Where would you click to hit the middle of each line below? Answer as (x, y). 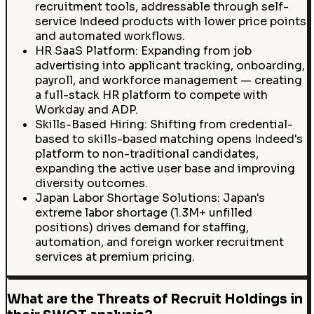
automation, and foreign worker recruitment (159, 243)
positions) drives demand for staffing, (142, 228)
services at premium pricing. (115, 257)
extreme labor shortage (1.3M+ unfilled (143, 213)
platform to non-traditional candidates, (146, 154)
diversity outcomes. (91, 184)
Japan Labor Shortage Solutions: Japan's (150, 198)
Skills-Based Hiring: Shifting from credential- (164, 125)
